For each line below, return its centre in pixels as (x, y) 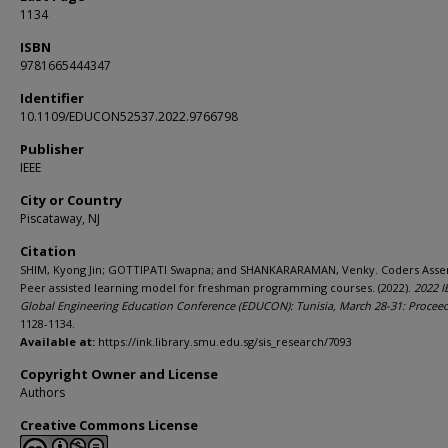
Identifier (52, 98)
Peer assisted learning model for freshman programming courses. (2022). (217, 287)
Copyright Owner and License (119, 374)
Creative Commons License (109, 425)
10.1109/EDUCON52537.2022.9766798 (129, 116)
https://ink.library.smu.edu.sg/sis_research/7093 (223, 341)
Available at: (57, 341)
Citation (48, 251)
